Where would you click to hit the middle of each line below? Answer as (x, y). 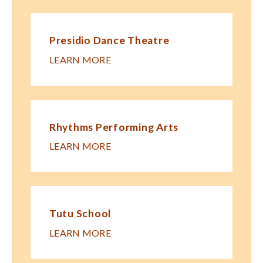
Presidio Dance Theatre (109, 41)
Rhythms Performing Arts (114, 127)
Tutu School (81, 214)
